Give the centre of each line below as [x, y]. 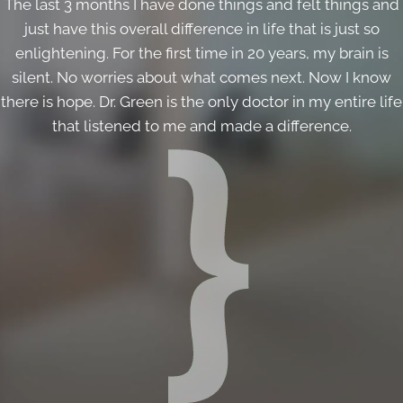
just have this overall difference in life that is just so [201, 29]
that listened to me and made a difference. [201, 126]
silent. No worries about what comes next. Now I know [201, 78]
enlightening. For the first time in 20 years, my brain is [201, 54]
